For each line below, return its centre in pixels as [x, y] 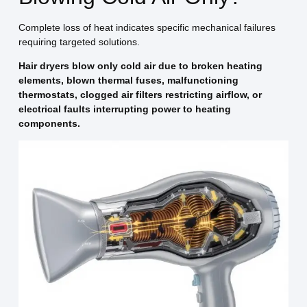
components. [49, 123]
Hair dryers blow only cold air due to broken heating [140, 65]
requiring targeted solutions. [79, 41]
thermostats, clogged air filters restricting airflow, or [140, 94]
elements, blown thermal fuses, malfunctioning [128, 80]
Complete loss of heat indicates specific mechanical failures [147, 27]
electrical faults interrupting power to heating [124, 109]
